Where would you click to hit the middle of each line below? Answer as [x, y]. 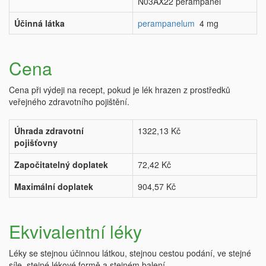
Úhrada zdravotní [49, 131]
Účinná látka [39, 23]
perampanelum [166, 23]
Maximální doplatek [54, 187]
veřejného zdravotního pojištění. [69, 102]
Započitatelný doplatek [61, 165]
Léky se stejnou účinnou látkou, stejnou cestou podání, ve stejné [130, 253]
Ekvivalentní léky [75, 232]
